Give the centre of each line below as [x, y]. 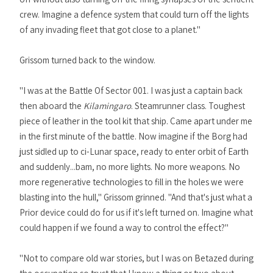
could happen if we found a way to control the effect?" [124, 228]
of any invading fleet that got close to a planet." [110, 30]
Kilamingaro [107, 106]
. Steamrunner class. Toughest [188, 106]
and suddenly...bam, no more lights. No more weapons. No [130, 167]
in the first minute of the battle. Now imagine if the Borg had [133, 136]
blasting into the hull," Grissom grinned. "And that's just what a [136, 197]
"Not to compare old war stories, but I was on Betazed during [136, 258]
